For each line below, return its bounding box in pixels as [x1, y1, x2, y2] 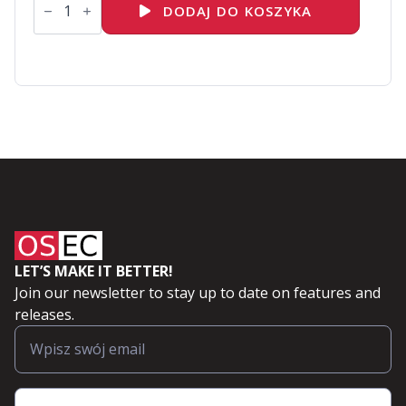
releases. [14, 304, 74, 324]
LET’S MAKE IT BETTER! [14, 261, 173, 281]
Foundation [33, 13, 113, 33]
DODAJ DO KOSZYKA [162, 2, 312, 20]
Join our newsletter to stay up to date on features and [14, 283, 381, 303]
